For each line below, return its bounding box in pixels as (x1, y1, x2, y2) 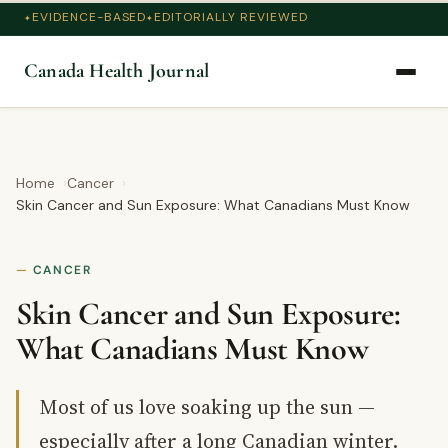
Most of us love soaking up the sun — (39, 393, 375, 421)
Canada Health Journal (24, 59, 210, 83)
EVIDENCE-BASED (31, 9, 147, 25)
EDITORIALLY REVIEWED (154, 9, 308, 25)
